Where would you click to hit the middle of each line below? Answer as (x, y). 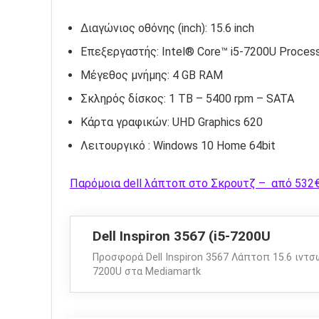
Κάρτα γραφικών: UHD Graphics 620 (172, 122)
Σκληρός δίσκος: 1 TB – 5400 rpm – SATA (187, 99)
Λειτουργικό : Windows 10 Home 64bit (178, 146)
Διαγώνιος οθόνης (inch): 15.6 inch (167, 28)
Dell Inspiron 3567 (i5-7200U (182, 236)
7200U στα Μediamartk (147, 272)
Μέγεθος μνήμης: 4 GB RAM (152, 75)
